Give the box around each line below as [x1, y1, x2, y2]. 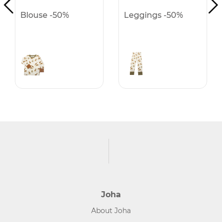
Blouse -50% [20, 10, 69, 20]
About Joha [91, 206, 131, 216]
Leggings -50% [124, 10, 183, 20]
